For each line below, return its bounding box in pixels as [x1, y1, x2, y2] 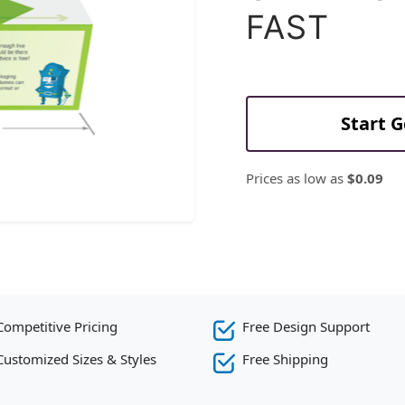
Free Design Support [242, 317, 370, 336]
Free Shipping [242, 350, 328, 369]
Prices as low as [246, 169, 347, 188]
